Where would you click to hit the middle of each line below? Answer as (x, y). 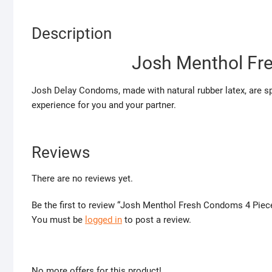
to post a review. (157, 220)
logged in (104, 220)
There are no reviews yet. (82, 179)
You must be (58, 220)
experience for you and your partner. (104, 105)
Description (72, 34)
